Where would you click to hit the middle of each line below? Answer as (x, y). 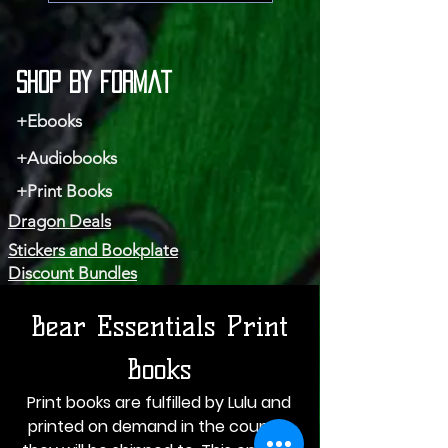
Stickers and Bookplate (93, 249)
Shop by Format (94, 81)
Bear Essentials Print (159, 325)
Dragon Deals (59, 220)
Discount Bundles (72, 272)
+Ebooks (49, 120)
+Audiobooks (66, 157)
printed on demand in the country (159, 426)
